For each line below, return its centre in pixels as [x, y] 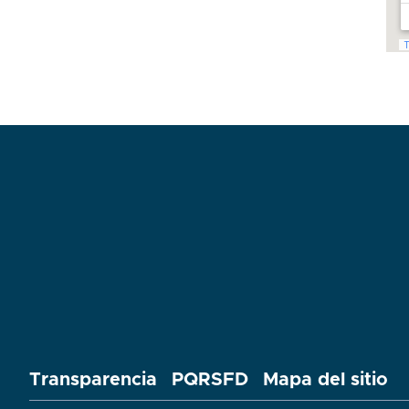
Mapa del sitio [325, 380]
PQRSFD [210, 380]
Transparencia [93, 380]
